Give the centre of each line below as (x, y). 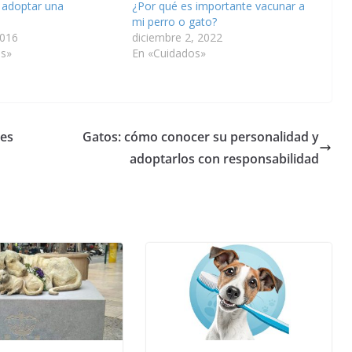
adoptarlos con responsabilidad (224, 158)
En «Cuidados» (169, 53)
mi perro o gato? (174, 21)
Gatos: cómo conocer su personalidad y (201, 136)
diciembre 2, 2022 (177, 37)
